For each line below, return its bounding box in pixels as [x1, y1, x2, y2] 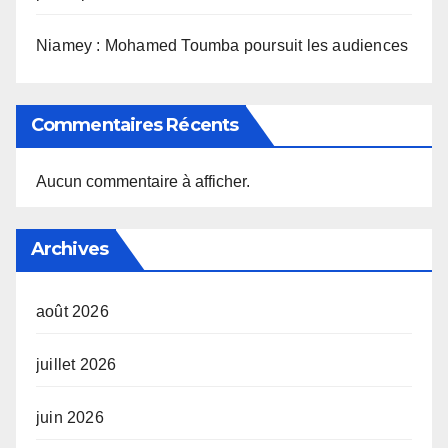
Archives [31, 238, 108, 261]
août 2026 [36, 303, 109, 321]
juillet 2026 [36, 356, 117, 374]
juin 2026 [36, 409, 104, 427]
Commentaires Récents [31, 114, 238, 137]
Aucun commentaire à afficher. [36, 173, 250, 191]
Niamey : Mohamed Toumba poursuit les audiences [36, 37, 409, 55]
